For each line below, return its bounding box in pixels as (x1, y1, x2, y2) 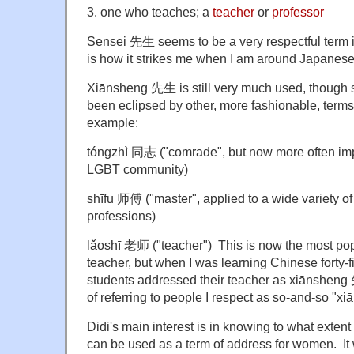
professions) (87, 208, 156, 223)
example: (87, 115, 138, 130)
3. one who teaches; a (87, 5, 213, 20)
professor (272, 5, 324, 20)
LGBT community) (87, 161, 188, 176)
